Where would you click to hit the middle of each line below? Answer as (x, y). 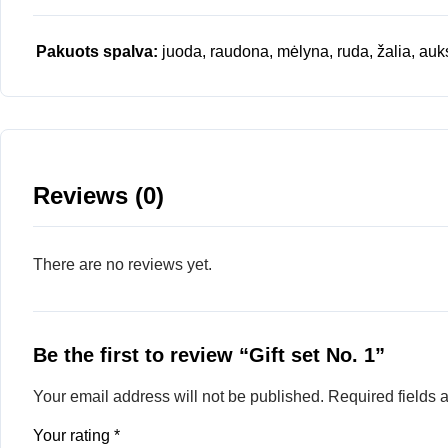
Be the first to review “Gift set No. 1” (209, 354)
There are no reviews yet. (122, 264)
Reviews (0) (98, 195)
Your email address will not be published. (178, 396)
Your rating (73, 435)
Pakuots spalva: (97, 51)
